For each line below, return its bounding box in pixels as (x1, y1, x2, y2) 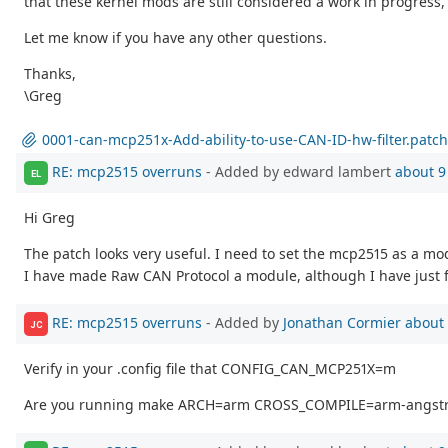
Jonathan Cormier (283, 312, 401, 332)
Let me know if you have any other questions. (24, 28, 327, 48)
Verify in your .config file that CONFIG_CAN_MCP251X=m (24, 359, 396, 379)
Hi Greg (24, 208, 75, 228)
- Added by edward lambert (202, 162, 395, 181)
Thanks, (24, 64, 76, 84)
